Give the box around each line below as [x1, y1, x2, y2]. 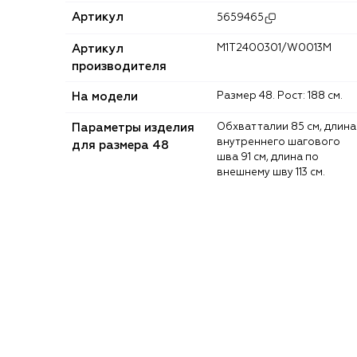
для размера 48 [72, 139, 169, 151]
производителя [72, 60, 167, 73]
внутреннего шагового [217, 136, 340, 147]
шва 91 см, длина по [217, 151, 319, 163]
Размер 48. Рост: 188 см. [224, 90, 343, 101]
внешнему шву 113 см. [217, 167, 325, 178]
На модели [72, 90, 138, 103]
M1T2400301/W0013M [226, 42, 331, 53]
